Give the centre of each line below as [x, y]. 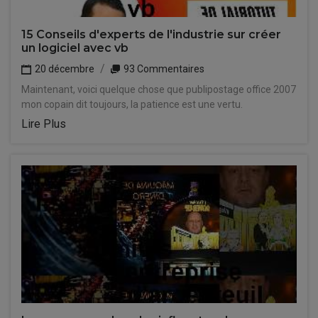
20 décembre [64, 69]
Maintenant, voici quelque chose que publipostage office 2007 [159, 89]
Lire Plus [44, 124]
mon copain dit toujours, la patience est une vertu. [132, 104]
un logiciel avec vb [75, 48]
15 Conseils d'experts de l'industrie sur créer [151, 34]
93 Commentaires [163, 69]
